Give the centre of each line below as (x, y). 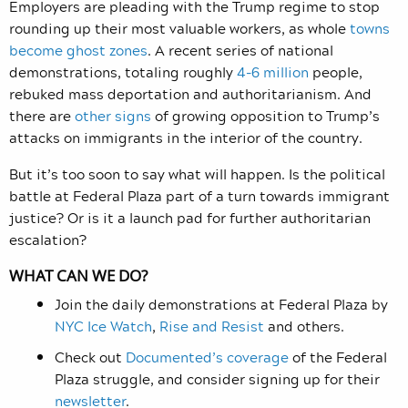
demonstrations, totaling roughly (123, 71)
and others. (304, 326)
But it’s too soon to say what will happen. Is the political (197, 173)
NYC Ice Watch (103, 326)
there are (42, 115)
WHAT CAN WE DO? (78, 275)
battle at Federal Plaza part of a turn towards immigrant (199, 195)
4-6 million (273, 71)
